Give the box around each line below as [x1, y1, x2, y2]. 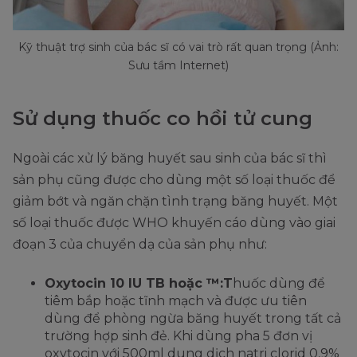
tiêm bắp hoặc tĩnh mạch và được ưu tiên [45, 293, 307, 309]
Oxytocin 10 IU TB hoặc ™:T [45, 276, 233, 292]
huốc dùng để [233, 276, 325, 292]
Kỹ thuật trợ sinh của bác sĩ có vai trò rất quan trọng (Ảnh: [18, 40, 339, 55]
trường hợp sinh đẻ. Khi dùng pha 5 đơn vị [45, 328, 312, 344]
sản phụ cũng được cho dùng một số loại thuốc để [13, 172, 335, 188]
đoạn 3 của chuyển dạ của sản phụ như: [13, 237, 267, 253]
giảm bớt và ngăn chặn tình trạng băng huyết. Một [13, 194, 338, 210]
